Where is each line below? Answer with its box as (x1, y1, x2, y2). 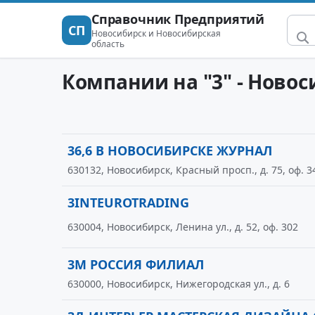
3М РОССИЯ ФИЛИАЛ (67, 256, 204, 273)
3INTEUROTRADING (67, 194, 189, 211)
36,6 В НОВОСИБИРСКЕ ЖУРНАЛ (67, 142, 272, 159)
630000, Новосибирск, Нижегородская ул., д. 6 (67, 277, 290, 290)
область (91, 38, 124, 50)
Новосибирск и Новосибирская (91, 27, 221, 39)
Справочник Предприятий (91, 11, 265, 27)
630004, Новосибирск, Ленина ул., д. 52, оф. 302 (67, 220, 298, 233)
